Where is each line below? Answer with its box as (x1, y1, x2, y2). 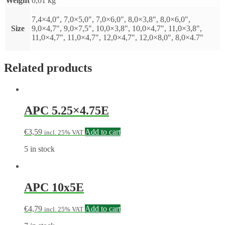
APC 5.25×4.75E (24, 104, 109, 118)
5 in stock (24, 145, 55, 154)
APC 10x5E (24, 181, 84, 194)
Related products (4, 61, 92, 75)
